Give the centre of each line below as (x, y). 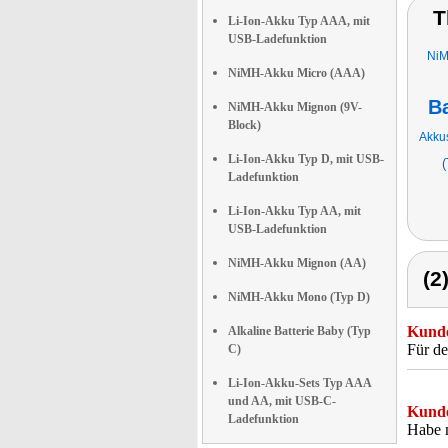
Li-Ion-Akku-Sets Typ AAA (299, 383)
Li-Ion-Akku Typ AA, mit (294, 211)
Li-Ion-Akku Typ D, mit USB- (306, 159)
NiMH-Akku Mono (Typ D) (299, 297)
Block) (244, 125)
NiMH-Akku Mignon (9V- (295, 107)
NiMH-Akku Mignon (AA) (297, 263)
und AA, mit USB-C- (282, 401)
